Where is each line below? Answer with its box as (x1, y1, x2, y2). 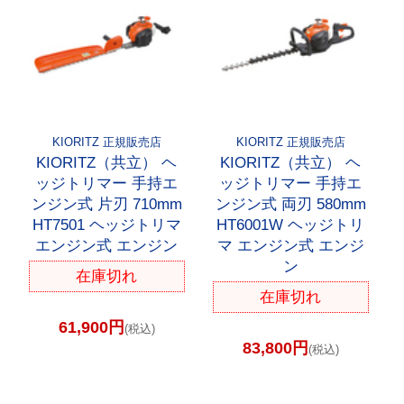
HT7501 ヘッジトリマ (32, 216, 181, 234)
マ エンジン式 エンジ (216, 236, 364, 254)
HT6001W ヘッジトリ (216, 216, 365, 234)
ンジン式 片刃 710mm (31, 195, 182, 213)
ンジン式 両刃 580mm (215, 195, 366, 213)
